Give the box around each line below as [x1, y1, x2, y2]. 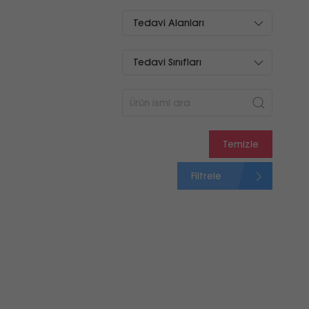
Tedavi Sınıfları [133, 56, 201, 68]
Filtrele [190, 170, 224, 182]
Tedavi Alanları [133, 17, 204, 29]
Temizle [222, 138, 259, 150]
